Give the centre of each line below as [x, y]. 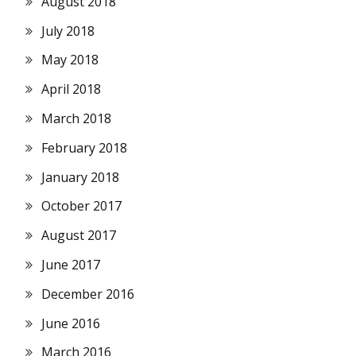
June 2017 [71, 265]
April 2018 [71, 89]
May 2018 [70, 60]
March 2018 [76, 119]
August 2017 [79, 236]
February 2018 [84, 147]
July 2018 [68, 31]
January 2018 [80, 177]
